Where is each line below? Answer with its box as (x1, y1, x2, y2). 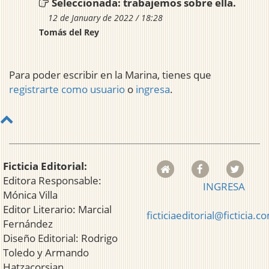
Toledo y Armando (3, 246, 89, 260)
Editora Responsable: (3, 174, 101, 188)
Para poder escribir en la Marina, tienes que (9, 68, 211, 82)
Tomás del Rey (39, 26, 99, 38)
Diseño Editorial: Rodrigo (3, 231, 118, 246)
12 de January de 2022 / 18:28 (48, 12, 163, 24)
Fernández (3, 217, 53, 231)
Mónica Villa (3, 188, 58, 202)
